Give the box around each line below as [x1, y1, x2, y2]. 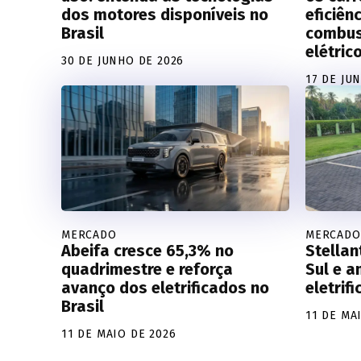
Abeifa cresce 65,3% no [61, 240, 234, 260]
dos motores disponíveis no [61, 4, 268, 24]
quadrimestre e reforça [61, 259, 233, 279]
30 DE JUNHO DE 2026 [61, 53, 185, 68]
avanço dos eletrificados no [61, 277, 269, 297]
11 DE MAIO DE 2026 [61, 326, 176, 341]
